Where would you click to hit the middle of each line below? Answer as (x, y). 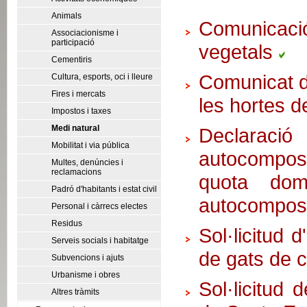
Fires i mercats (78, 94)
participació (73, 42)
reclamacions (76, 172)
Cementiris (72, 60)
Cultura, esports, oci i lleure (102, 77)
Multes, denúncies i (87, 162)
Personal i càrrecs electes (99, 206)
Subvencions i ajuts (88, 258)
